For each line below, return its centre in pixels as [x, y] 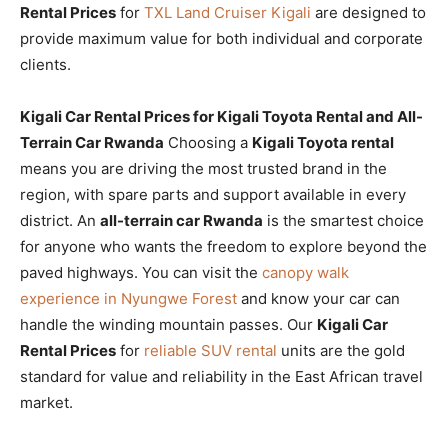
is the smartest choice [343, 220]
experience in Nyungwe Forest [128, 298]
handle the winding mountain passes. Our [168, 324]
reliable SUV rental [210, 350]
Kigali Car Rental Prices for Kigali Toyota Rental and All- [221, 116]
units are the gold [341, 350]
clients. [45, 64]
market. [46, 402]
